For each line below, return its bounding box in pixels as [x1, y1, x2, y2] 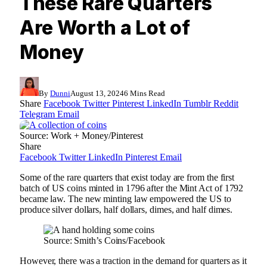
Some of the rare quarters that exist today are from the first [20, 172, 235, 183]
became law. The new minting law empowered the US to [20, 194, 231, 204]
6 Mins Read [124, 89, 165, 98]
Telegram [20, 109, 55, 120]
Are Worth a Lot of [20, 15, 190, 39]
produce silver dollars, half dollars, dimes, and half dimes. [20, 204, 235, 215]
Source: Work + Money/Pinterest [20, 131, 143, 141]
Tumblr [184, 98, 211, 109]
